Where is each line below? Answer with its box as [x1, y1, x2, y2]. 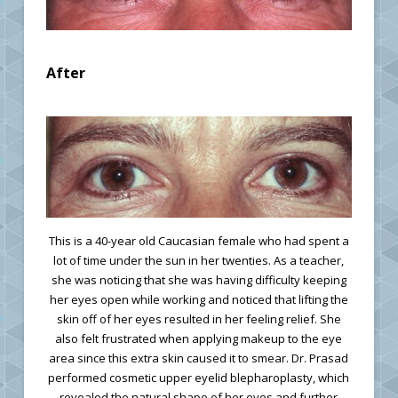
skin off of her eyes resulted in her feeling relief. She [56, 311, 341, 328]
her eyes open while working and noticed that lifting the [49, 291, 348, 308]
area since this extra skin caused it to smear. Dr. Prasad [49, 350, 349, 367]
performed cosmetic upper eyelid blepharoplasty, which [48, 370, 350, 386]
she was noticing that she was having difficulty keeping [51, 272, 346, 289]
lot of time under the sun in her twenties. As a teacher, [53, 252, 345, 269]
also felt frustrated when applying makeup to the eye [55, 330, 343, 347]
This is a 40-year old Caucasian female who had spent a [48, 233, 349, 250]
